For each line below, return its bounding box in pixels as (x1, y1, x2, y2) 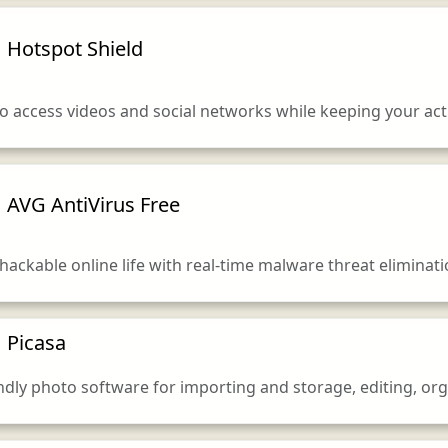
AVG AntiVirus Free (6, 190, 180, 218)
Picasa (6, 328, 66, 356)
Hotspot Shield (6, 35, 143, 63)
